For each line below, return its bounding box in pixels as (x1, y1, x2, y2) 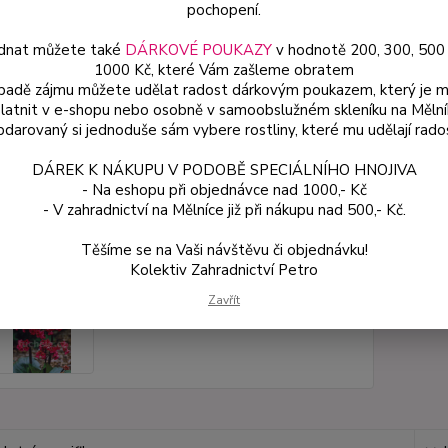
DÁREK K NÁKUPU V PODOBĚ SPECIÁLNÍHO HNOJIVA (31, 159, 417, 180)
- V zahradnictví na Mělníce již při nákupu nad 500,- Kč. (42, 199, 406, 220)
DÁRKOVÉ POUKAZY (124, 39, 272, 60)
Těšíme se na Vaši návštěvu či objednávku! (80, 239, 368, 260)
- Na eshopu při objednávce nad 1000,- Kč (81, 179, 367, 200)
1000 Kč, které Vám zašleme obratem (94, 59, 354, 80)
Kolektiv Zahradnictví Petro (130, 259, 318, 280)
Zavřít (208, 291, 240, 308)
